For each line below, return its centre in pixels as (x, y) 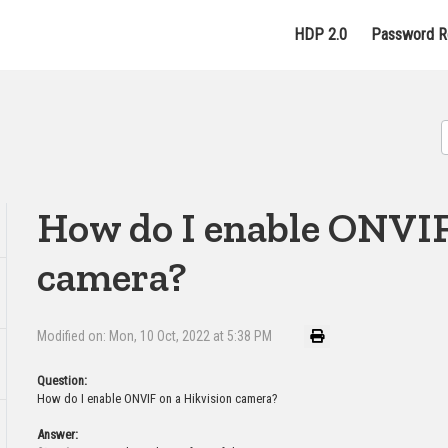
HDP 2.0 (320, 34)
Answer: (58, 434)
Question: (62, 380)
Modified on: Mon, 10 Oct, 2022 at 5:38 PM (155, 336)
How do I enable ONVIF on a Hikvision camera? (158, 398)
